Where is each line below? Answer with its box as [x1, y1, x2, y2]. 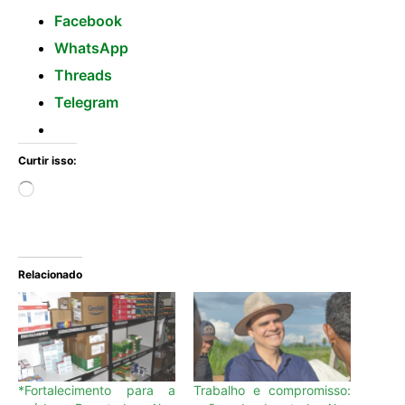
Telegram [54, 92, 118, 111]
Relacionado [18, 267, 82, 281]
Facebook [54, 11, 122, 30]
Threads [54, 65, 112, 84]
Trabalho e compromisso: [193, 381, 351, 398]
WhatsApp [54, 38, 128, 57]
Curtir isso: [18, 153, 77, 167]
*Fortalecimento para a [18, 381, 175, 398]
